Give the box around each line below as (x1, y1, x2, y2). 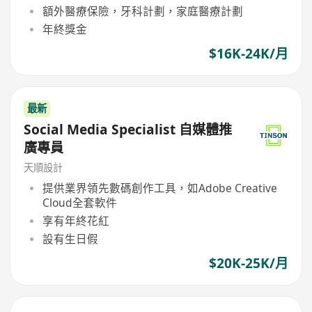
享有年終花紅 (42, 212, 109, 228)
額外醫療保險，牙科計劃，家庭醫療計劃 (42, 3, 243, 19)
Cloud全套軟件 (42, 194, 117, 210)
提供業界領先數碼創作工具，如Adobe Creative (42, 180, 277, 196)
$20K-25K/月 (208, 254, 288, 273)
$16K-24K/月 (208, 45, 288, 63)
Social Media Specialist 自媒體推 (24, 120, 233, 139)
